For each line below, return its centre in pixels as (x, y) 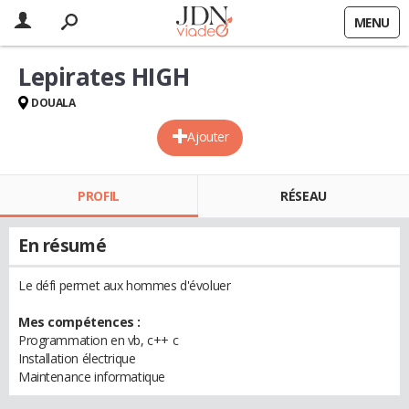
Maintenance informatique (92, 377)
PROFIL (99, 196)
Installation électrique (77, 358)
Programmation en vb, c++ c (99, 340)
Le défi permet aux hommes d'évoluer (125, 285)
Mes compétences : (79, 322)
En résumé (63, 246)
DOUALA (53, 103)
